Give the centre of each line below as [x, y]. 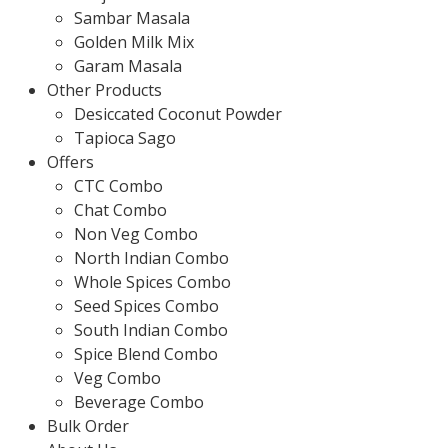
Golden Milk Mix [134, 42]
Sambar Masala [132, 18]
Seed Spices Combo [146, 306]
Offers [70, 162]
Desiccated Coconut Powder [178, 114]
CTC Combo [118, 186]
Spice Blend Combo [146, 354]
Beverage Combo [139, 402]
